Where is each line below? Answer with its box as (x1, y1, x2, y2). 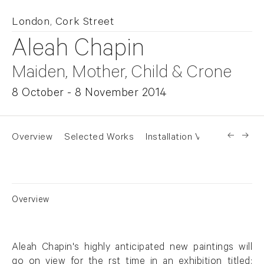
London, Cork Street (12, 17, 114, 29)
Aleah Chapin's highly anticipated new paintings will (12, 243, 252, 254)
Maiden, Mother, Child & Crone (12, 64, 232, 84)
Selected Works (64, 133, 134, 143)
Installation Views (146, 133, 220, 143)
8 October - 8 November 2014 (12, 88, 167, 101)
